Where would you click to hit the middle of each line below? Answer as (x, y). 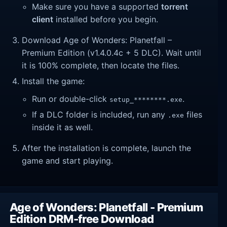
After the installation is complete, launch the (107, 148)
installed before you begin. (106, 20)
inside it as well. (63, 127)
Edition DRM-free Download (82, 219)
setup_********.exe (146, 100)
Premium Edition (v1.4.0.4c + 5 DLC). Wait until (112, 53)
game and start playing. (68, 160)
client (43, 20)
